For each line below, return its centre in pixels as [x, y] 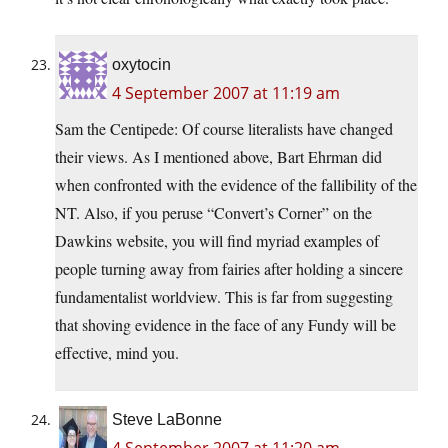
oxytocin [141, 65]
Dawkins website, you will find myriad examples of [217, 241]
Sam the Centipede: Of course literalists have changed [224, 129]
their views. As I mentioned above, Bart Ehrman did [218, 157]
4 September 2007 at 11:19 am [226, 93]
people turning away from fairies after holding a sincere [229, 269]
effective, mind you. [117, 353]
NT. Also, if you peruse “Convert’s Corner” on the [213, 213]
